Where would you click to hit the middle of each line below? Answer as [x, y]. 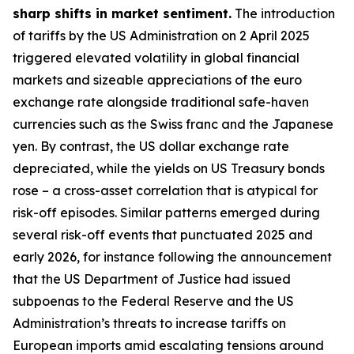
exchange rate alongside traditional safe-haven [161, 102]
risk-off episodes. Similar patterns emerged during [166, 213]
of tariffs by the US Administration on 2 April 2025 [161, 36]
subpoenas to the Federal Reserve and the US [153, 301]
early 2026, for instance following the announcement [172, 257]
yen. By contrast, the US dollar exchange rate [151, 146]
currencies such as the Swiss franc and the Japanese [173, 124]
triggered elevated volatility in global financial [156, 58]
